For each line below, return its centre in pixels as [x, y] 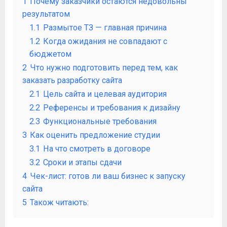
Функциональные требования [100, 121]
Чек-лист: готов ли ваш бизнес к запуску [108, 176]
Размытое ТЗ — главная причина [105, 28]
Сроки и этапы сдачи [82, 162]
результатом [46, 14]
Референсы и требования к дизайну [112, 108]
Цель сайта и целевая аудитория [105, 94]
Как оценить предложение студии [95, 135]
